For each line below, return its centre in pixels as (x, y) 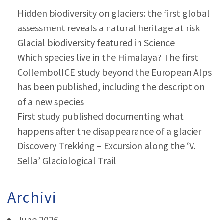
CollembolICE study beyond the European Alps (114, 72)
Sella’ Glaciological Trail (67, 160)
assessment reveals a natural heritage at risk (109, 28)
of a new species (51, 101)
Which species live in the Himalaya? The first (108, 57)
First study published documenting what (100, 116)
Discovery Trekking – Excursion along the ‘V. (106, 146)
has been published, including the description (111, 87)
